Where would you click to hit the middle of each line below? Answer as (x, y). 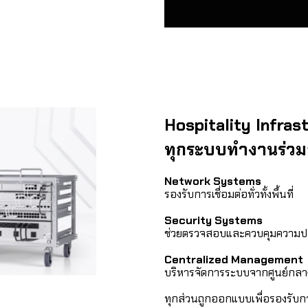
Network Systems (213, 181)
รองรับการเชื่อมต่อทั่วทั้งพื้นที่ (229, 194)
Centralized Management (234, 260)
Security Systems (213, 220)
